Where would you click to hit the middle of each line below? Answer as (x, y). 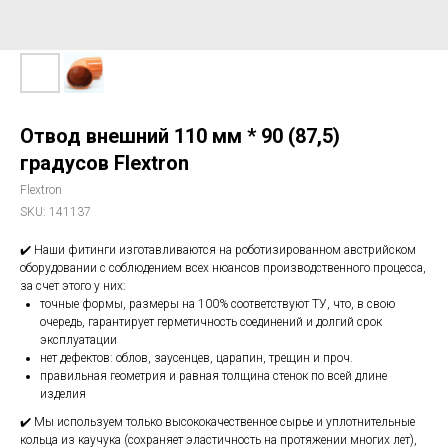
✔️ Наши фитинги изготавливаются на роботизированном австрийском (218, 250)
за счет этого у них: (73, 286)
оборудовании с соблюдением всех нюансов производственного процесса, (223, 268)
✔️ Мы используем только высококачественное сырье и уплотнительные (217, 422)
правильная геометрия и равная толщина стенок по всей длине (213, 376)
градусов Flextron (104, 163)
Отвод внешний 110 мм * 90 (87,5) (180, 136)
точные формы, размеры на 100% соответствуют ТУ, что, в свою (217, 304)
